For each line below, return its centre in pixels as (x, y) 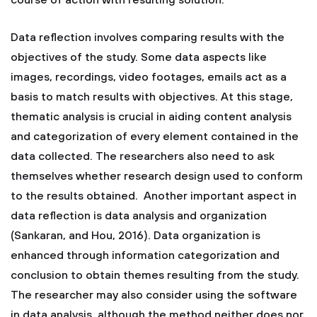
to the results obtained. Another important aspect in (154, 196)
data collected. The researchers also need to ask (143, 156)
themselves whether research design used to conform (157, 176)
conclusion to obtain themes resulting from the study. (155, 275)
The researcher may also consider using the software (154, 295)
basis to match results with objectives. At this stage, (152, 97)
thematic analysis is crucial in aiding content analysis (151, 117)
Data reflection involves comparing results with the (148, 38)
